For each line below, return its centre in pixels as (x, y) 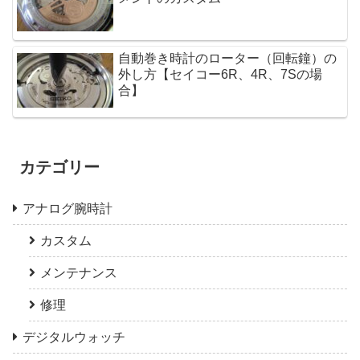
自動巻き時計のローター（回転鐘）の (228, 59)
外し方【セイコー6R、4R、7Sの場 (221, 75)
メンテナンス (79, 273)
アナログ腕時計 (67, 209)
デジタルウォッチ (74, 337)
